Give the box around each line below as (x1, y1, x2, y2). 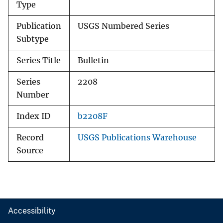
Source (16, 146, 43, 156)
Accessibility (8, 206, 56, 216)
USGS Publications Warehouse (78, 133, 197, 143)
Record (16, 133, 44, 143)
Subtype (16, 34, 49, 44)
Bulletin (78, 56, 109, 66)
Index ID (16, 111, 50, 121)
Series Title (16, 56, 61, 66)
